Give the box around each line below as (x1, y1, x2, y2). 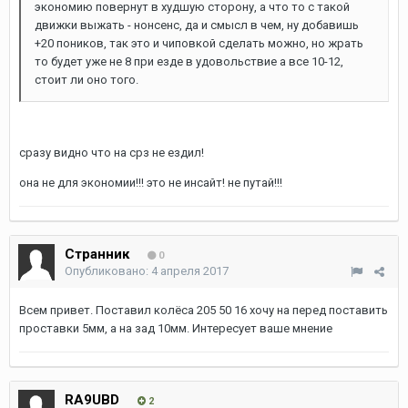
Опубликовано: (65, 264, 151, 278)
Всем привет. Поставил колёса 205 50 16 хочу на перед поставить (19, 303, 388, 317)
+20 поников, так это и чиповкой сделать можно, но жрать (35, 36, 363, 50)
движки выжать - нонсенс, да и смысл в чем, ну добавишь (35, 17, 359, 32)
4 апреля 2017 (151, 264, 229, 278)
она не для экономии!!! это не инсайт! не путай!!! (19, 175, 282, 189)
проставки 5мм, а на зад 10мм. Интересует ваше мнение (19, 321, 332, 335)
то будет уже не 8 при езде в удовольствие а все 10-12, (35, 54, 343, 68)
